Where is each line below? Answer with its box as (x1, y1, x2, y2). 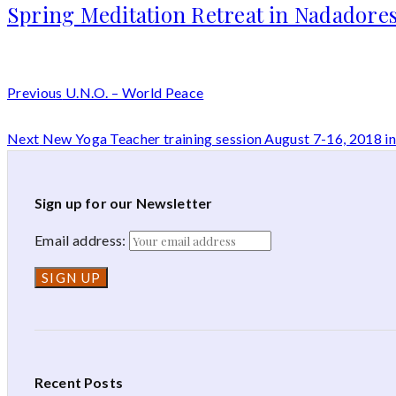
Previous (7, 83, 63, 101)
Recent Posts (34, 373, 123, 391)
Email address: (34, 231, 129, 248)
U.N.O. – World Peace (62, 83, 204, 101)
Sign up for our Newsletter (34, 194, 213, 211)
